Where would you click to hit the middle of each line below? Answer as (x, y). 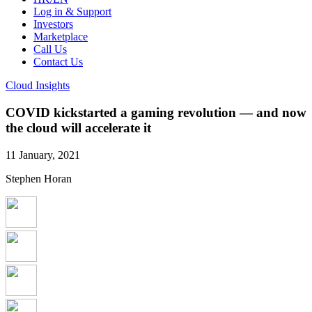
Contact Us (58, 62)
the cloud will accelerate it (78, 127)
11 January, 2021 (43, 155)
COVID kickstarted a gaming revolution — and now (156, 112)
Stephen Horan (39, 178)
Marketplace (61, 37)
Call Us (50, 49)
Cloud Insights (38, 86)
